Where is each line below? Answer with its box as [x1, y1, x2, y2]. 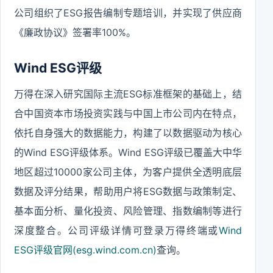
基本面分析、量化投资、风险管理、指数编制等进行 [14, 205, 242, 217]
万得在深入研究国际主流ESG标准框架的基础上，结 [14, 88, 242, 100]
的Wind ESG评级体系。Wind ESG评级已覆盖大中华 [14, 146, 242, 158]
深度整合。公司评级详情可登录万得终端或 [14, 224, 219, 236]
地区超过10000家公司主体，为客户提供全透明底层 [14, 166, 242, 178]
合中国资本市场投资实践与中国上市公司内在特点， [14, 107, 242, 119]
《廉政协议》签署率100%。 [14, 26, 136, 38]
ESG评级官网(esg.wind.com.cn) [14, 244, 157, 256]
